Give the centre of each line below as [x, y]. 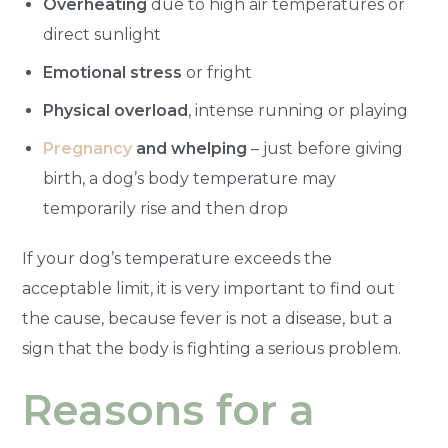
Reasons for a [169, 410]
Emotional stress [113, 73]
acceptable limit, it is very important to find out [209, 289]
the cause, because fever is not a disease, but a [207, 319]
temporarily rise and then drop [166, 209]
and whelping [190, 149]
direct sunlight [102, 35]
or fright [217, 73]
